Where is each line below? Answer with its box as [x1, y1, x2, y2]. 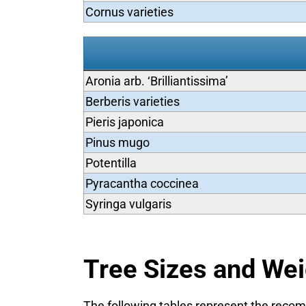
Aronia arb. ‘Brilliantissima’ [85, 74, 228, 88]
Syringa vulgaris [85, 197, 171, 211]
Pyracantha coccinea [85, 176, 199, 191]
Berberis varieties [85, 94, 180, 109]
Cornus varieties [85, 5, 173, 19]
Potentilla [85, 156, 137, 170]
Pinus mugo [85, 135, 150, 150]
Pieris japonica [85, 115, 164, 129]
